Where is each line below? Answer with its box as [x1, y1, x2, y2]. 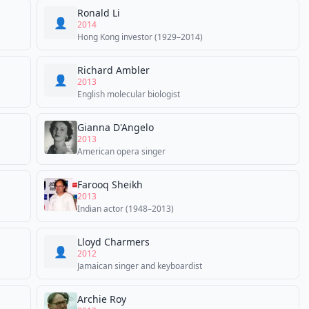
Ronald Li [77, 6, 120, 19]
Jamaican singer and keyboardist [77, 260, 202, 272]
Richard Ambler [77, 63, 150, 77]
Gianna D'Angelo [77, 121, 154, 134]
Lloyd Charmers [77, 235, 150, 248]
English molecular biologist [77, 88, 180, 100]
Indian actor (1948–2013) [77, 203, 174, 215]
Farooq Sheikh [77, 178, 143, 191]
